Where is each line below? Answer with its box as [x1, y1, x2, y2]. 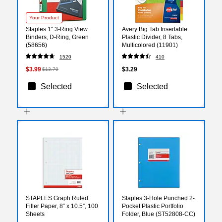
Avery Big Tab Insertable [122, 25, 187, 33]
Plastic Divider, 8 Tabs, [122, 33, 182, 41]
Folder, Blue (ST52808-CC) [122, 210, 195, 218]
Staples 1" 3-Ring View [26, 25, 88, 33]
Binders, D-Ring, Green [26, 33, 89, 41]
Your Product [29, 14, 59, 20]
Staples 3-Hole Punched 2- [122, 194, 195, 202]
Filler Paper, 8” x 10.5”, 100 [26, 202, 98, 210]
